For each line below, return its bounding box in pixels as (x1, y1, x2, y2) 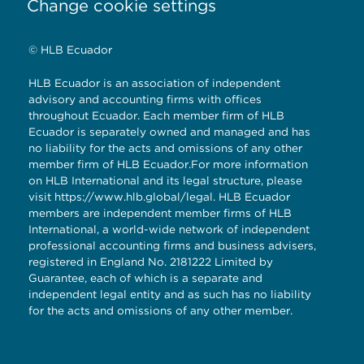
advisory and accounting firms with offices (28, 92, 262, 106)
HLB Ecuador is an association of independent (28, 76, 280, 89)
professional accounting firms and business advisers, (28, 238, 316, 252)
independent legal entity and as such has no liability (28, 287, 311, 301)
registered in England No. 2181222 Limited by (28, 254, 273, 268)
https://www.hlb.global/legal (54, 189, 213, 203)
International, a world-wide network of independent (28, 222, 310, 236)
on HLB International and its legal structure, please (28, 173, 302, 187)
